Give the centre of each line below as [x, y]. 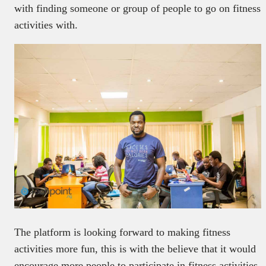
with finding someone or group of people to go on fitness [137, 8]
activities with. [46, 25]
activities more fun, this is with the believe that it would [135, 249]
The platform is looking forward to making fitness [122, 232]
